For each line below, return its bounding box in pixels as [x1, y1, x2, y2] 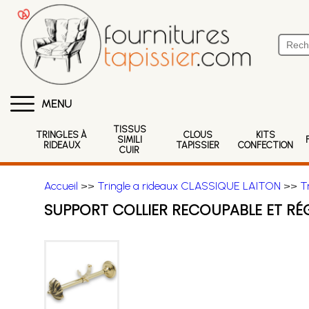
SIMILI [117, 134, 142, 145]
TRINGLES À [36, 129, 88, 140]
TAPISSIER [176, 139, 220, 150]
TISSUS [112, 124, 146, 134]
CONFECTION [238, 139, 294, 150]
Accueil [43, 179, 78, 192]
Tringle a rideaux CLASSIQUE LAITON [97, 179, 281, 192]
